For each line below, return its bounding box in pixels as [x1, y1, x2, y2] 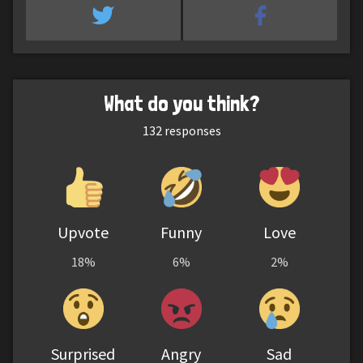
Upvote [58, 221, 109, 242]
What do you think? [104, 89, 259, 116]
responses [161, 122, 221, 139]
